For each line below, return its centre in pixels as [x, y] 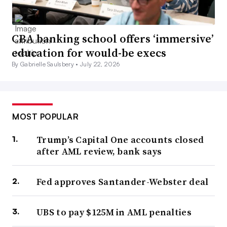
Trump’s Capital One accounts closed [120, 140]
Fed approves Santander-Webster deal [123, 182]
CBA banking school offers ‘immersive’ [113, 39]
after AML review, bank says [99, 152]
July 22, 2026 [100, 64]
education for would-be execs [89, 53]
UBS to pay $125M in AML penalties [114, 212]
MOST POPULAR [45, 117]
